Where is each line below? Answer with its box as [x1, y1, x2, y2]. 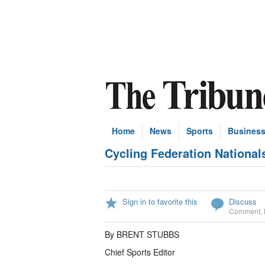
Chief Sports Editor [105, 246, 175, 258]
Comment [229, 206, 260, 216]
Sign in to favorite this [122, 196, 198, 207]
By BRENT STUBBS [105, 228, 179, 240]
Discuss [229, 196, 257, 207]
